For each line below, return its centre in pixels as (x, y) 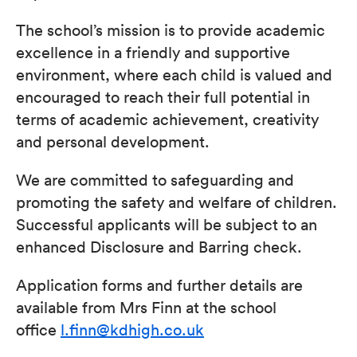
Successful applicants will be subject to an (167, 224)
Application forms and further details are (159, 284)
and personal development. (113, 141)
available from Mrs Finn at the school (146, 307)
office (38, 329)
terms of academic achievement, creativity (167, 119)
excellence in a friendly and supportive (153, 52)
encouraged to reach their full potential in (163, 96)
